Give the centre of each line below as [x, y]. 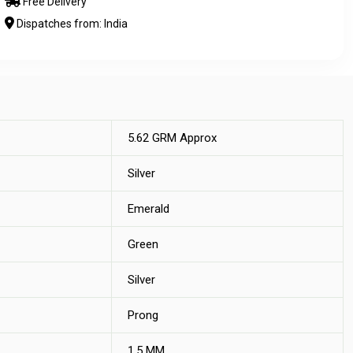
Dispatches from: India [71, 24]
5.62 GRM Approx [172, 138]
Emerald [149, 209]
